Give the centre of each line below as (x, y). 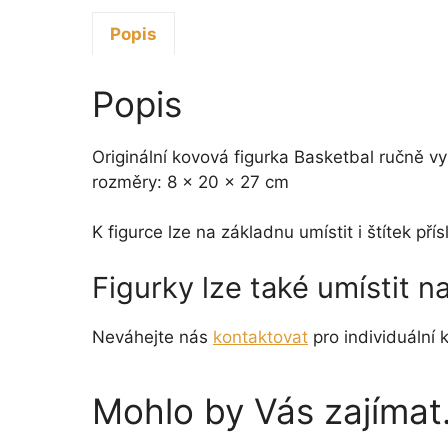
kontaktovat (260, 336)
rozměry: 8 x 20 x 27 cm (190, 181)
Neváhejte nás (152, 336)
